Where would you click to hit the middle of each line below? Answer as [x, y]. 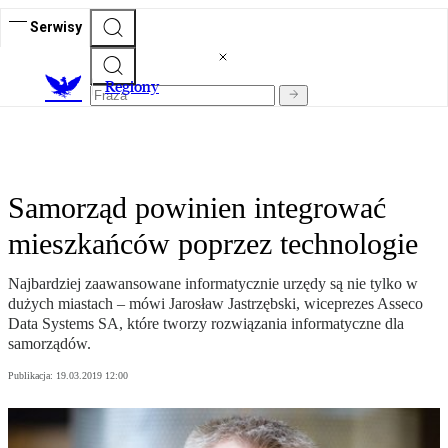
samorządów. [49, 344]
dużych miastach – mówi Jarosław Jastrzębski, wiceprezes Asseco [215, 304]
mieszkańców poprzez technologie [213, 244]
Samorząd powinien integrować [197, 208]
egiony [137, 87]
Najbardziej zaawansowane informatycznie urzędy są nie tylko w [213, 284]
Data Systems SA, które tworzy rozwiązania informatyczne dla [206, 324]
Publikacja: [32, 376]
